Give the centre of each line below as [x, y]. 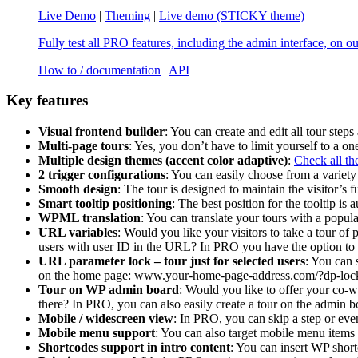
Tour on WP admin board [109, 290]
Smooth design [78, 189]
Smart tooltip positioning [105, 204]
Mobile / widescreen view [106, 319]
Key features [47, 101]
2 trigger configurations [102, 175]
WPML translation [89, 218]
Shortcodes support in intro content [134, 348]
